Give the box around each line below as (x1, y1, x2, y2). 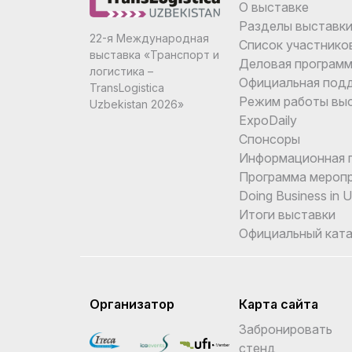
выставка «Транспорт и (90, 48, 219, 62)
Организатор (90, 295, 174, 312)
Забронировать (239, 321, 332, 337)
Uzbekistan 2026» (90, 97, 184, 112)
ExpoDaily (239, 112, 297, 128)
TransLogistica (90, 81, 164, 95)
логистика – (90, 64, 153, 79)
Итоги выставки (239, 206, 335, 222)
